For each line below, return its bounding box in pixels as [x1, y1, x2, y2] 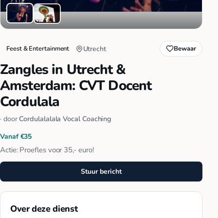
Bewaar [174, 44, 196, 53]
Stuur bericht [81, 167, 122, 177]
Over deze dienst [10, 203, 78, 215]
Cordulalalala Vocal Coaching [19, 113, 112, 124]
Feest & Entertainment [6, 44, 70, 53]
